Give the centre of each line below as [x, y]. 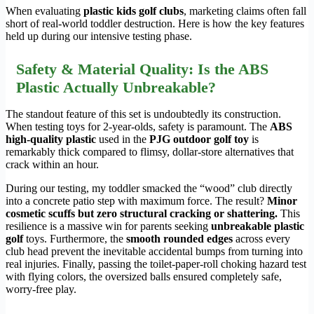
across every [261, 239]
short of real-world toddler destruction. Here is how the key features [155, 24]
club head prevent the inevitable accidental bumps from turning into [154, 252]
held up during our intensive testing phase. [99, 36]
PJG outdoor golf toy [199, 139]
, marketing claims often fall [245, 11]
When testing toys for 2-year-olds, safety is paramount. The [138, 127]
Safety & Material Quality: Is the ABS [142, 69]
